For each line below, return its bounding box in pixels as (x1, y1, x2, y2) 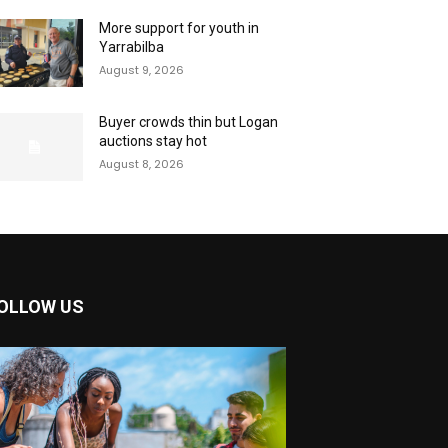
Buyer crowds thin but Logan (99, 113, 279, 130)
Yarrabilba (99, 38, 165, 55)
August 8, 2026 (99, 155, 185, 172)
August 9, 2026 (99, 61, 185, 78)
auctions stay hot (99, 132, 208, 149)
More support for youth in (99, 19, 260, 36)
